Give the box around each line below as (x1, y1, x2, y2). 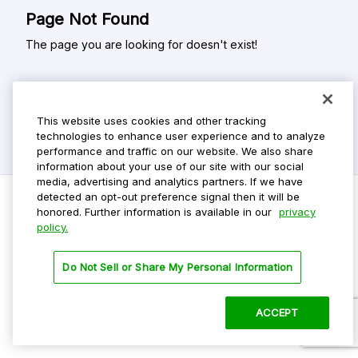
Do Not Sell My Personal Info (13, 236, 147, 249)
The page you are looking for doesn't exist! (26, 38, 257, 52)
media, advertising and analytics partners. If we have (37, 175, 303, 188)
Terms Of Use (13, 276, 79, 288)
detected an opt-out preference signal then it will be (37, 190, 300, 203)
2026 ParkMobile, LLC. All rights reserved (24, 328, 217, 341)
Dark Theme (13, 296, 71, 308)
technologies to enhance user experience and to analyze (37, 129, 325, 142)
